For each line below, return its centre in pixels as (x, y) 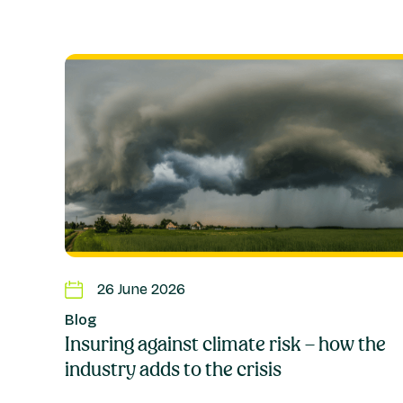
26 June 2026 (141, 290)
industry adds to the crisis (173, 370)
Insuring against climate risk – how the (225, 345)
